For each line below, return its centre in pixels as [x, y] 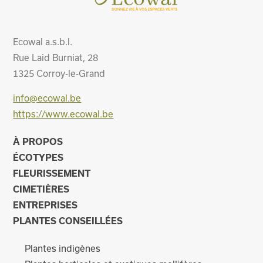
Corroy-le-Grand [71, 73]
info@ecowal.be [47, 98]
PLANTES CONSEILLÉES [68, 220]
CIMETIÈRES [41, 189]
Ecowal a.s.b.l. [43, 41]
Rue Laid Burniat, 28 [56, 57]
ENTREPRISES [45, 205]
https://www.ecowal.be [63, 114]
